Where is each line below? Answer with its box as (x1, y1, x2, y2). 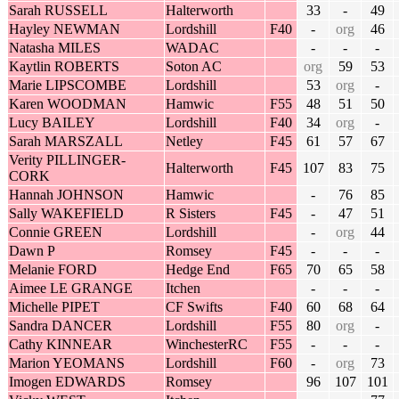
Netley (166, 134, 203, 150)
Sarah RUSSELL (9, 3, 108, 19)
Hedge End (166, 262, 230, 278)
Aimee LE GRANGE (9, 281, 133, 297)
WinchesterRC (166, 337, 248, 353)
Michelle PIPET (9, 299, 100, 315)
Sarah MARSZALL (9, 134, 123, 150)
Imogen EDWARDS (9, 374, 126, 390)
